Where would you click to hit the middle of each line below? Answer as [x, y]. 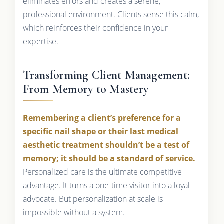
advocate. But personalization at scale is [93, 199]
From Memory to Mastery [85, 89]
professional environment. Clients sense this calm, [111, 14]
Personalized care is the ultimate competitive [102, 172]
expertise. [40, 41]
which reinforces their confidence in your [95, 28]
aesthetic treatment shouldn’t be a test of [106, 145]
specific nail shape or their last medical [100, 131]
